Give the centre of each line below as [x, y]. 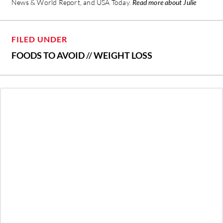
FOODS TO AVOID [48, 55]
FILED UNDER [39, 39]
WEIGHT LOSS [123, 55]
